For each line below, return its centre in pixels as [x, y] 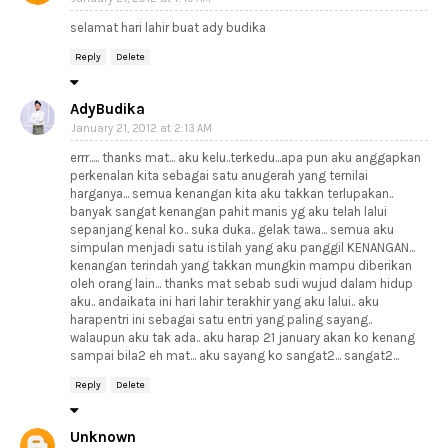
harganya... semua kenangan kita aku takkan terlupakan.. [231, 193]
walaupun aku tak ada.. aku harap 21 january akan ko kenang [242, 337]
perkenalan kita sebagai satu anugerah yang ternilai [219, 175]
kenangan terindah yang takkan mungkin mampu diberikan [241, 265]
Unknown [103, 437]
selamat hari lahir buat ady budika [168, 27]
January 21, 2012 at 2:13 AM [141, 128]
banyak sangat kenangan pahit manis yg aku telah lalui [228, 211]
